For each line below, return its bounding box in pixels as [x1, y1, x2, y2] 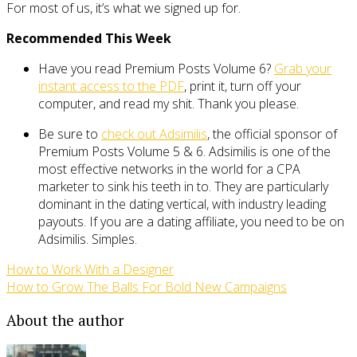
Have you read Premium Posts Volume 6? [38, 59, 274, 77]
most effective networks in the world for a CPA [38, 159, 300, 178]
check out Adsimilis [101, 124, 207, 143]
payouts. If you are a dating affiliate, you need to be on [38, 212, 344, 230]
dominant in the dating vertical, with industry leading [38, 194, 326, 213]
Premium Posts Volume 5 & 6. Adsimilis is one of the [38, 142, 331, 160]
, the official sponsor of [207, 124, 337, 143]
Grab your [274, 59, 331, 77]
